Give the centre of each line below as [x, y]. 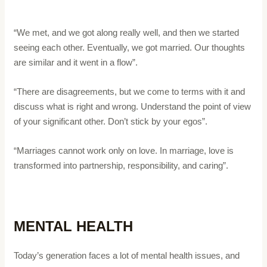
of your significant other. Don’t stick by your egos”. [112, 121]
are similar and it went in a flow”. [76, 62]
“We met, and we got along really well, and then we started [127, 32]
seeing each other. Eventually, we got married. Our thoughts [130, 47]
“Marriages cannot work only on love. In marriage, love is [124, 150]
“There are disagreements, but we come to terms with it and [130, 91]
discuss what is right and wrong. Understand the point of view [133, 106]
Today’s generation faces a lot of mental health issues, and [127, 255]
